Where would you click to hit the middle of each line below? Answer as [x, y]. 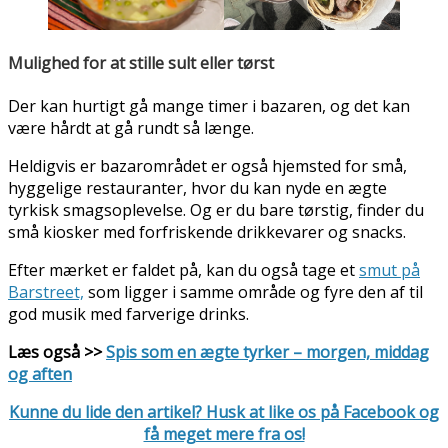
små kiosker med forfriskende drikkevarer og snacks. [207, 231]
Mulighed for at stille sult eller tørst [141, 62]
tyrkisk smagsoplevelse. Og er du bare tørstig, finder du [216, 209]
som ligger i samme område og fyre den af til [253, 291]
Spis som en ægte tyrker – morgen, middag [267, 351]
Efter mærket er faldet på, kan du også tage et [183, 269]
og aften [40, 373]
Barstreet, [46, 291]
